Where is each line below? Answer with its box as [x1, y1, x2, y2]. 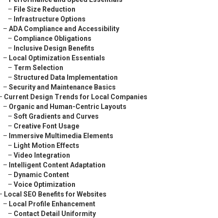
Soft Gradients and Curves [14, 112, 99, 120]
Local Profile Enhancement [9, 200, 95, 208]
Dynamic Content [14, 171, 69, 179]
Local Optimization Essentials [9, 54, 105, 62]
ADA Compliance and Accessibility [9, 25, 119, 33]
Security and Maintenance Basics [9, 83, 116, 91]
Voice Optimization [14, 181, 75, 188]
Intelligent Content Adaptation [9, 161, 106, 169]
